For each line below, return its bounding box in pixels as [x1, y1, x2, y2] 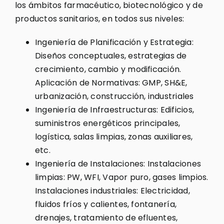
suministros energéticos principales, [34, 117, 180, 129]
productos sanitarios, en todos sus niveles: [14, 12, 184, 24]
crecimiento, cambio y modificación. [34, 63, 181, 75]
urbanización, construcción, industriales [34, 90, 194, 102]
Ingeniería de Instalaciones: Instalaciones [34, 157, 201, 169]
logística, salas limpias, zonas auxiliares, [34, 130, 193, 142]
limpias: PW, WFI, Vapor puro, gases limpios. [34, 171, 208, 183]
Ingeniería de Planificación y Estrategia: [34, 36, 193, 48]
